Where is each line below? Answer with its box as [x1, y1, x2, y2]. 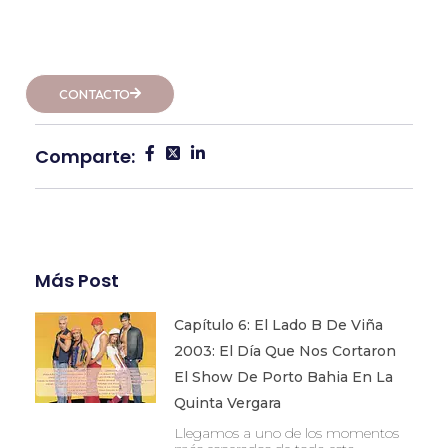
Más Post [35, 268, 119, 293]
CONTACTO [59, 86, 130, 102]
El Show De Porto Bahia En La [173, 368, 393, 386]
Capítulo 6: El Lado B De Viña [173, 316, 383, 334]
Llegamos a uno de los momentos [173, 424, 399, 442]
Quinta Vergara [173, 394, 281, 412]
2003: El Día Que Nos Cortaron [173, 342, 396, 360]
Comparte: [35, 144, 135, 169]
